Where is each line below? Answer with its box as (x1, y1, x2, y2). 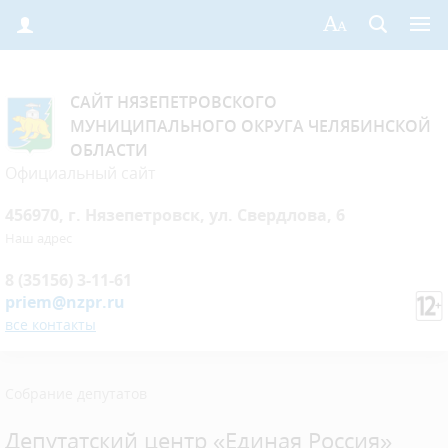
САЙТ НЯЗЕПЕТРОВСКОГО (70, 91, 277, 113)
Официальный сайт (5, 162, 155, 184)
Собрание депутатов (5, 384, 147, 403)
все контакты (5, 315, 96, 334)
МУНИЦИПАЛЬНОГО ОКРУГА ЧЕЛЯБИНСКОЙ (70, 115, 431, 137)
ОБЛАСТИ (70, 139, 148, 161)
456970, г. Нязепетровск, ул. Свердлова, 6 (5, 204, 345, 226)
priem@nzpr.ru (5, 291, 125, 313)
